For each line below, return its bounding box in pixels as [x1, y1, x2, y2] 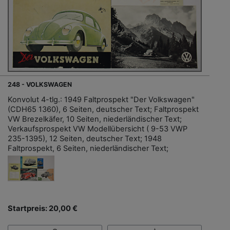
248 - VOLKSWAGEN [8, 80, 72, 88]
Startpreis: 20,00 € [8, 203, 78, 213]
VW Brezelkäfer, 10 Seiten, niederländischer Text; [8, 114, 182, 124]
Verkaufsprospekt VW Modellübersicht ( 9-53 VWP [8, 124, 187, 133]
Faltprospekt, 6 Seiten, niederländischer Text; [8, 143, 168, 153]
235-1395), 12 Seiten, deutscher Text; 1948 [8, 133, 162, 143]
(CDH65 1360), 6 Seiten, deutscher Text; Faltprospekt [8, 104, 199, 114]
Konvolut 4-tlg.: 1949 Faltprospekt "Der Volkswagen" [8, 94, 195, 104]
